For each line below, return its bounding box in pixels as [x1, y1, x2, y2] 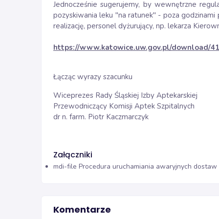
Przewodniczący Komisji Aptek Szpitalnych [53, 101, 195, 111]
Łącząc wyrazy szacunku [53, 72, 132, 82]
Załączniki [53, 149, 92, 160]
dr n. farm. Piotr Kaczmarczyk [53, 112, 149, 122]
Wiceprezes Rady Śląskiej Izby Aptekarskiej [53, 90, 197, 100]
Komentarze [53, 203, 111, 216]
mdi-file [53, 161, 77, 171]
